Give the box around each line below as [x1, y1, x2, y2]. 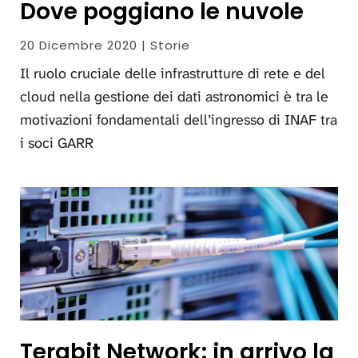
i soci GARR [20, 133, 93, 153]
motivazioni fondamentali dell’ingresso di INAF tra [20, 109, 337, 129]
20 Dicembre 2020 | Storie [20, 36, 190, 54]
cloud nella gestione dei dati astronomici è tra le [20, 86, 328, 106]
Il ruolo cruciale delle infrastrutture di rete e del [20, 63, 325, 83]
